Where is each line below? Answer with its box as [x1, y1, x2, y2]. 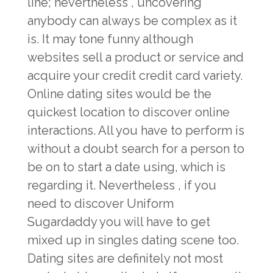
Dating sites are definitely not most [27, 251, 223, 266]
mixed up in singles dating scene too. [27, 233, 239, 247]
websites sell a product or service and [27, 50, 244, 65]
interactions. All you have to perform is [27, 123, 244, 138]
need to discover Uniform [27, 196, 174, 211]
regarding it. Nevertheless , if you [27, 178, 216, 193]
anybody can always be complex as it [27, 13, 237, 28]
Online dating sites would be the [27, 87, 211, 101]
